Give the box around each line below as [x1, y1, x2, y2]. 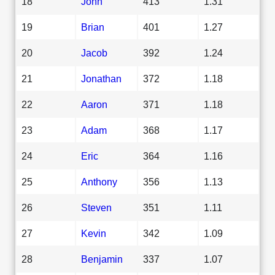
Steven [81, 201, 112, 213]
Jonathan [81, 72, 122, 84]
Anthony [81, 176, 117, 187]
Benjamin [81, 253, 123, 265]
